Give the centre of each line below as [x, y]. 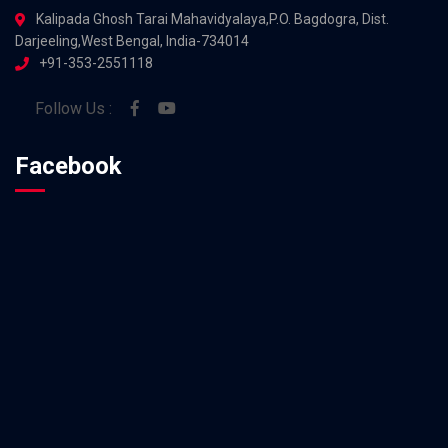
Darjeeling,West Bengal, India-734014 [132, 41]
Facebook [68, 166]
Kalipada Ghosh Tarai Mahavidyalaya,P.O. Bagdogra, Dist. [212, 19]
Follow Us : [73, 109]
